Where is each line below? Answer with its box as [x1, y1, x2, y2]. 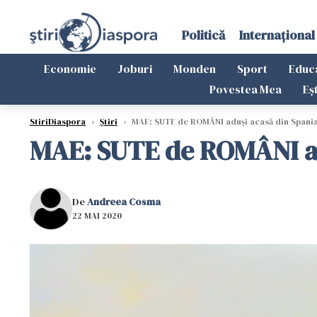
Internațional [238, 26, 315, 44]
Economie [44, 61, 96, 76]
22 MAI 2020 [72, 209, 122, 221]
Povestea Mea [209, 81, 282, 97]
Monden [173, 61, 216, 76]
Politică [181, 26, 225, 44]
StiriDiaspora [30, 116, 86, 127]
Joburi [117, 61, 152, 76]
